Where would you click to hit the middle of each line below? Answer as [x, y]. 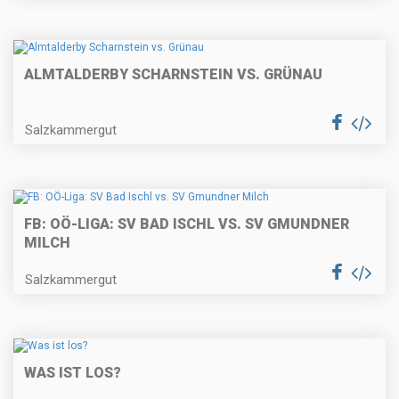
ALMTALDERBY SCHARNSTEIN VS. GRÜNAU [173, 75]
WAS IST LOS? [73, 372]
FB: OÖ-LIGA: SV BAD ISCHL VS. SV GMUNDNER [187, 224]
